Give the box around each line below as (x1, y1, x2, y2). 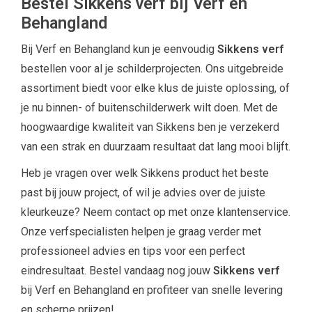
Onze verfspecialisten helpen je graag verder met (21, 225, 261, 238)
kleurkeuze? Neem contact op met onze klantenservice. (21, 205, 290, 219)
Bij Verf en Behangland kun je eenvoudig (21, 42, 217, 56)
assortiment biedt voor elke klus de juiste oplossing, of (21, 81, 290, 95)
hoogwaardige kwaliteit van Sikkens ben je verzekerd (21, 120, 279, 134)
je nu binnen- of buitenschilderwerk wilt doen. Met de (21, 101, 278, 114)
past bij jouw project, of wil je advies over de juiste (21, 186, 265, 199)
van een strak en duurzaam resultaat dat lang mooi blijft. (21, 140, 290, 153)
